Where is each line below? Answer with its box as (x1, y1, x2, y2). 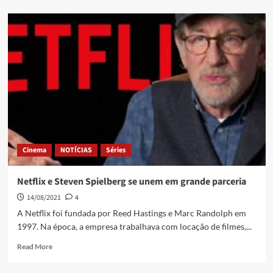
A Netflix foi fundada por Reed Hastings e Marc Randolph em (16, 208, 246, 219)
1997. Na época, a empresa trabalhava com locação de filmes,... (16, 221, 252, 232)
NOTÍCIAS (60, 145, 92, 156)
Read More (16, 242, 52, 252)
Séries (105, 145, 126, 156)
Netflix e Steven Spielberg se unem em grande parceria (16, 175, 246, 189)
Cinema (22, 145, 46, 156)
